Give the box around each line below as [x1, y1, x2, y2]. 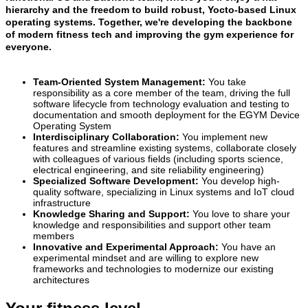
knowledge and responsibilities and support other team [33, 219, 271, 230]
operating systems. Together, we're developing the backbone [5, 16, 292, 27]
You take [206, 76, 246, 87]
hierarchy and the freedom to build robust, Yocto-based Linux [5, 3, 296, 15]
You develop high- [199, 175, 280, 186]
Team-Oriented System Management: [33, 76, 206, 87]
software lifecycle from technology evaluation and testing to [33, 98, 289, 109]
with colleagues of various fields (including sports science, [33, 153, 283, 164]
